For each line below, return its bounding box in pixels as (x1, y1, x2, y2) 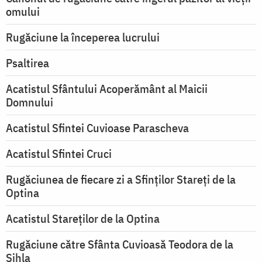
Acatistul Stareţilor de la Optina (6, 211, 160, 227)
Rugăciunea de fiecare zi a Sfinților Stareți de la (6, 171, 236, 188)
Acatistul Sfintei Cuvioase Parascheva (6, 120, 189, 136)
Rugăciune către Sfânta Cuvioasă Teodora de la (6, 236, 233, 253)
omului (6, 4, 40, 20)
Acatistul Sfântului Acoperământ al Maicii (6, 81, 208, 97)
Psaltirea (6, 55, 49, 71)
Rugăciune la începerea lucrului (6, 29, 160, 46)
